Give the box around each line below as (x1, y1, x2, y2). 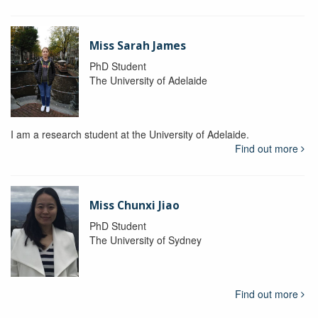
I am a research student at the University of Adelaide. (11, 127, 249, 142)
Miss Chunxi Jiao (89, 198, 180, 214)
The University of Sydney (89, 233, 202, 248)
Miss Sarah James (89, 38, 186, 54)
